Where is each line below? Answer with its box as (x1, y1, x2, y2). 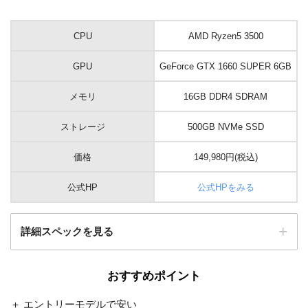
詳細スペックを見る (21, 226, 113, 238)
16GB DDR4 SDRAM (184, 91, 267, 102)
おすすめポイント (107, 269, 201, 283)
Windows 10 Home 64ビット (168, 270, 283, 281)
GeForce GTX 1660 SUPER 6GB (159, 60, 291, 71)
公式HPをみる (197, 181, 254, 192)
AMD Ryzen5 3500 (188, 30, 263, 41)
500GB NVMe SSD (187, 121, 264, 132)
